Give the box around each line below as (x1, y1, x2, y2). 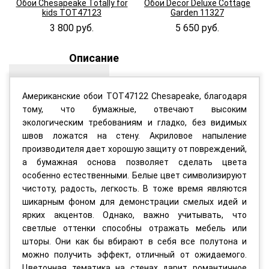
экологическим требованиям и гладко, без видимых (22, 117, 247, 127)
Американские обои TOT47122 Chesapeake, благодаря (22, 91, 247, 101)
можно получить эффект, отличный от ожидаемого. (22, 249, 247, 259)
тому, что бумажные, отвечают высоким (22, 104, 247, 114)
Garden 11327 (171, 7, 224, 17)
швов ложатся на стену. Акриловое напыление (22, 130, 247, 141)
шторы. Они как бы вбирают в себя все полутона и (22, 236, 247, 246)
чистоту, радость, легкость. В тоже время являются (22, 183, 247, 193)
